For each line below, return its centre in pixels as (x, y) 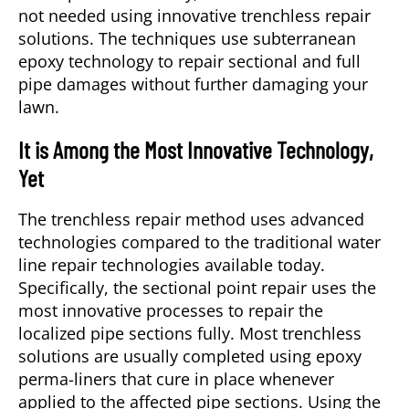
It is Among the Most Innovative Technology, (196, 150)
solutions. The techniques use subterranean (187, 39)
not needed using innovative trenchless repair (194, 16)
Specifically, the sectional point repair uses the (197, 288)
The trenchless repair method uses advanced (191, 220)
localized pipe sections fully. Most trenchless (190, 334)
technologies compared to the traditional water (199, 242)
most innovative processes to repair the (171, 311)
